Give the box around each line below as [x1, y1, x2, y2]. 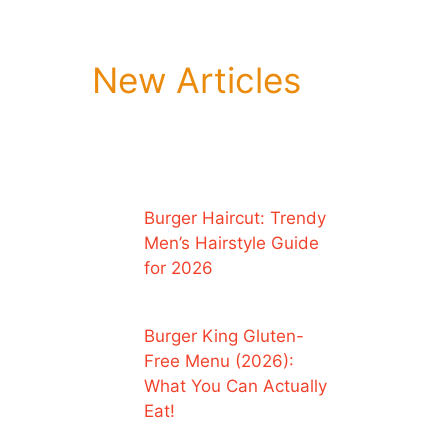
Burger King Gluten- [143, 326, 304, 347]
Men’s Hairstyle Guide [143, 232, 319, 253]
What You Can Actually [143, 376, 327, 397]
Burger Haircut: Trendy [143, 207, 326, 228]
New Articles [91, 58, 301, 101]
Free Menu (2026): [143, 351, 294, 372]
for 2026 [143, 257, 213, 278]
